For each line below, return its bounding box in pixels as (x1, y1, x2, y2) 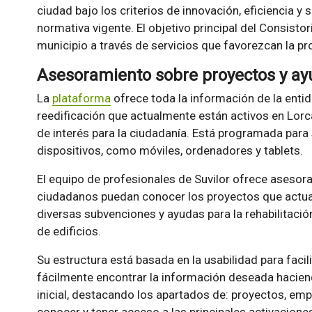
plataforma (52, 91, 111, 106)
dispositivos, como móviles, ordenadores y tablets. (36, 143, 303, 158)
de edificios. (36, 224, 101, 239)
